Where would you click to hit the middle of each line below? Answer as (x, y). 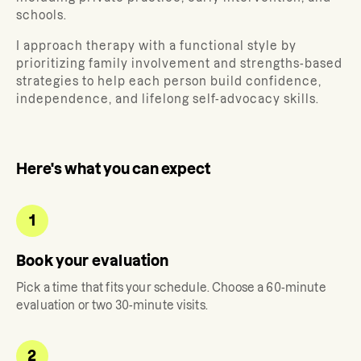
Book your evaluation (93, 261)
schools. (41, 15)
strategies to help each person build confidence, (169, 81)
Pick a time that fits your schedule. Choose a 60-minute (171, 288)
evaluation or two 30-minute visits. (112, 305)
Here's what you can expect (113, 169)
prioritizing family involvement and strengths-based (179, 64)
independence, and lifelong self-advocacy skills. (168, 99)
